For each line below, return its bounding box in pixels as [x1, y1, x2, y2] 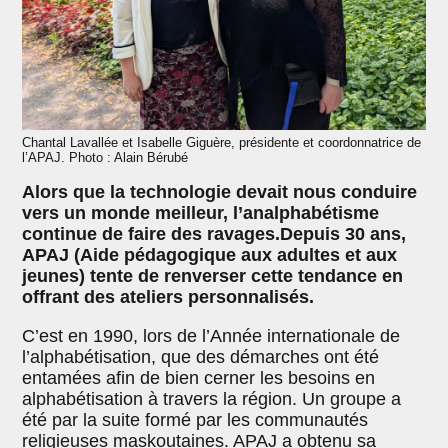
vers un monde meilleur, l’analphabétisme [22, 202, 380, 223]
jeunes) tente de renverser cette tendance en [22, 265, 404, 286]
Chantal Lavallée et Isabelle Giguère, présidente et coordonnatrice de [22, 135, 422, 151]
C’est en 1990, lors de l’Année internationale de [22, 325, 401, 346]
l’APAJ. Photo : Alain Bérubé [22, 150, 189, 166]
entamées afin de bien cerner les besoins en [22, 367, 376, 388]
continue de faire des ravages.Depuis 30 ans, [22, 223, 407, 244]
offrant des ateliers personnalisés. [22, 286, 315, 307]
